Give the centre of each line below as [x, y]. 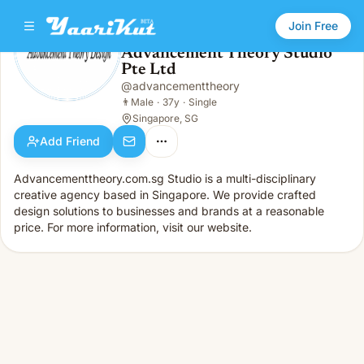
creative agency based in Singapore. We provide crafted [165, 195]
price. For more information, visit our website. [133, 227]
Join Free [313, 26]
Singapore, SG [165, 118]
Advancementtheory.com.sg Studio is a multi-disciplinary [165, 178]
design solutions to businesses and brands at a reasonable [169, 211]
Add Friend [70, 141]
